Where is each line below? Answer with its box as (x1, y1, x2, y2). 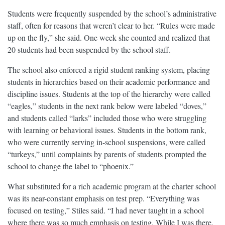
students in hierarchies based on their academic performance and (8, 76, 210, 87)
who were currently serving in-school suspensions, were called (8, 137, 205, 148)
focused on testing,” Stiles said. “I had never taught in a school (8, 205, 204, 216)
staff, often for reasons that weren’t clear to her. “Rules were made (8, 20, 215, 31)
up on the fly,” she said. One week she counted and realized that (8, 32, 210, 43)
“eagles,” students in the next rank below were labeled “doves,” (8, 100, 206, 111)
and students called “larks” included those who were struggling (8, 113, 206, 124)
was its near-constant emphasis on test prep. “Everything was (8, 193, 199, 204)
